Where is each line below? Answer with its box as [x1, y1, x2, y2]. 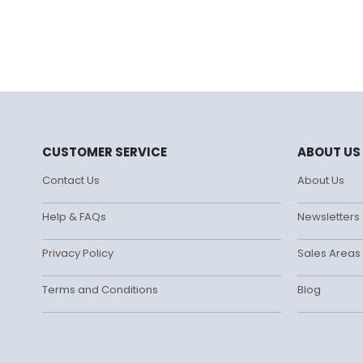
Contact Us [42, 173, 100, 189]
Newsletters [297, 209, 360, 225]
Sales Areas [297, 246, 361, 262]
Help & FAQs [42, 209, 106, 225]
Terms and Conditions [42, 282, 158, 298]
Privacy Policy [42, 246, 113, 262]
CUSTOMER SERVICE [42, 143, 167, 161]
